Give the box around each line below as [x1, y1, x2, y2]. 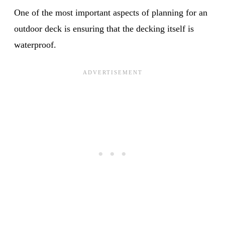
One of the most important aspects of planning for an [14, 7, 207, 18]
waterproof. [14, 39, 56, 50]
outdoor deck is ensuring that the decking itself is [14, 23, 194, 34]
